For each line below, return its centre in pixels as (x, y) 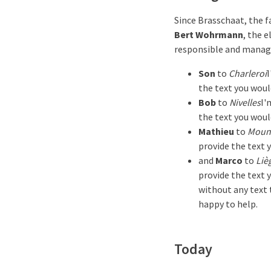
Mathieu (216, 131)
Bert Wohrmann (209, 34)
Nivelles (245, 102)
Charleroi (248, 73)
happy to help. (228, 204)
